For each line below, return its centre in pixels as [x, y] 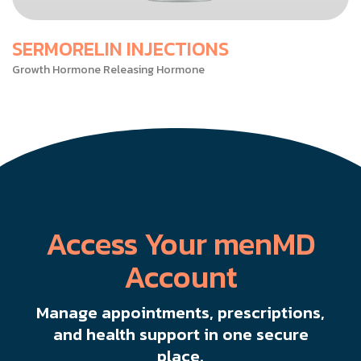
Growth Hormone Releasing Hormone [108, 70]
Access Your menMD [180, 244]
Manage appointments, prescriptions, [180, 313]
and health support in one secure [180, 334]
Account [180, 277]
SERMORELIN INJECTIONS [120, 49]
